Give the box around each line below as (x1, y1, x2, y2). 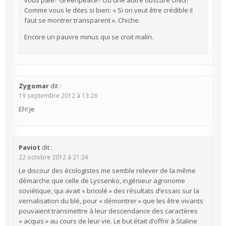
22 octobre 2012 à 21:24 (18, 152, 88, 161)
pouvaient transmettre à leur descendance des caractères (18, 206, 198, 215)
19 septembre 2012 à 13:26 (18, 91, 97, 100)
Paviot (18, 142, 40, 152)
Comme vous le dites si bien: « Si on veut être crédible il (24, 6, 193, 15)
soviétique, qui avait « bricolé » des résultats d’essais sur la (18, 186, 199, 195)
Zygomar (18, 81, 49, 91)
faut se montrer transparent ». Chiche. (24, 16, 140, 25)
